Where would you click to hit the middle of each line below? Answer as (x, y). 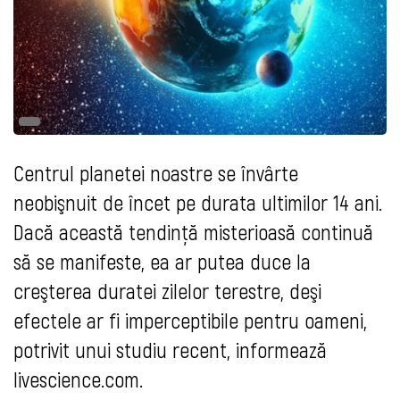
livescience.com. (78, 379)
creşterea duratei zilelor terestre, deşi (167, 291)
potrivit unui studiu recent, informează (170, 350)
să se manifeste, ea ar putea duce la (162, 262)
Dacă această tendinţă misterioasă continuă (193, 232)
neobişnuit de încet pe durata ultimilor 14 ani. (198, 203)
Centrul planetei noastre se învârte (156, 173)
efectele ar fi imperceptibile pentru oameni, (190, 321)
